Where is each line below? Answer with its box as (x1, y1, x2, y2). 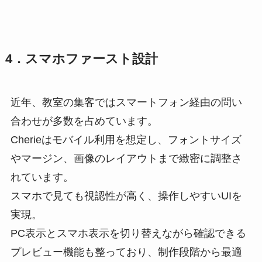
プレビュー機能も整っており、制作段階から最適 (10, 246, 242, 258)
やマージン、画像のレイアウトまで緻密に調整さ (10, 152, 242, 164)
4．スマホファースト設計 (5, 51, 158, 66)
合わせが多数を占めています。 (10, 115, 158, 127)
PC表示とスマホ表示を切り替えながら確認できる (10, 227, 246, 239)
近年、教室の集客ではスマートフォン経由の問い (10, 96, 242, 108)
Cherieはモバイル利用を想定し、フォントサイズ (10, 133, 242, 146)
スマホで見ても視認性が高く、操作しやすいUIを (10, 189, 242, 202)
